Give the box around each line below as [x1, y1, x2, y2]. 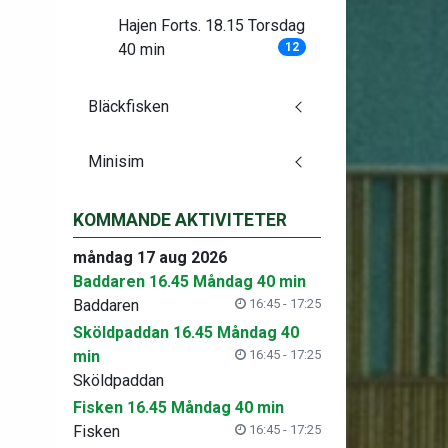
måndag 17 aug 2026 [72, 248, 227, 267]
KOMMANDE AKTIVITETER [72, 210, 287, 230]
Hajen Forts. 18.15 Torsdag [117, 16, 305, 35]
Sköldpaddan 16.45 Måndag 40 [72, 323, 299, 342]
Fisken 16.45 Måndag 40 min [72, 398, 284, 417]
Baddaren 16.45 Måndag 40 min [72, 272, 306, 291]
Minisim [87, 152, 144, 171]
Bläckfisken [87, 97, 169, 116]
